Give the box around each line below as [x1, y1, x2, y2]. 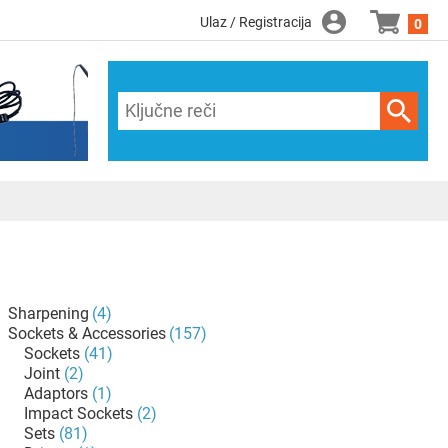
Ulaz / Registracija [200, 14, 312, 30]
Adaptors [24, 384, 88, 403]
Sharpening [8, 304, 89, 323]
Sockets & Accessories [8, 324, 166, 343]
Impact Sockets [24, 404, 133, 423]
